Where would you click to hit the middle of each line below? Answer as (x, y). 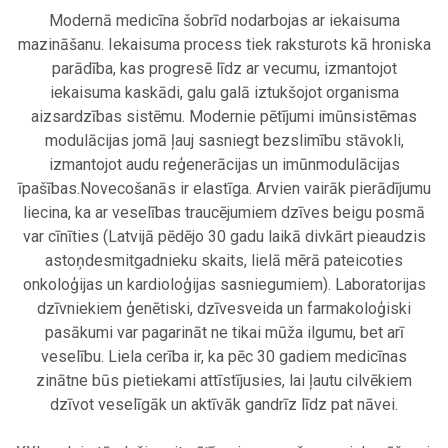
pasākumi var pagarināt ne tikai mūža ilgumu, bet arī (224, 333)
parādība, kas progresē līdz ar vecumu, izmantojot (224, 69)
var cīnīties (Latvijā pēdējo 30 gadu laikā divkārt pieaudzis (224, 237)
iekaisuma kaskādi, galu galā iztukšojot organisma (224, 93)
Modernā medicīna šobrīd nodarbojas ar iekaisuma (224, 21)
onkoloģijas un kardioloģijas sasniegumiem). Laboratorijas (224, 285)
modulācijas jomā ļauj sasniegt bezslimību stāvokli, (224, 141)
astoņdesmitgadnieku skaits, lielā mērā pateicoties (224, 261)
